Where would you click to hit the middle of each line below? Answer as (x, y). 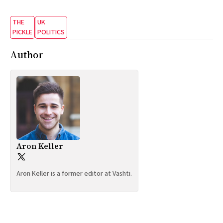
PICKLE (22, 32)
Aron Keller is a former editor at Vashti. (74, 174)
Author (27, 55)
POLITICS (51, 32)
